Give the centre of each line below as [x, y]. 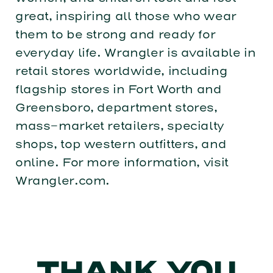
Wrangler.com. [62, 180]
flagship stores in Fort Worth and [118, 89]
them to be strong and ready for [115, 34]
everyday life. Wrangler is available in [135, 52]
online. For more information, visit [122, 162]
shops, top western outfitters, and [121, 144]
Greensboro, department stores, [116, 107]
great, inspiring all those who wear [126, 16]
